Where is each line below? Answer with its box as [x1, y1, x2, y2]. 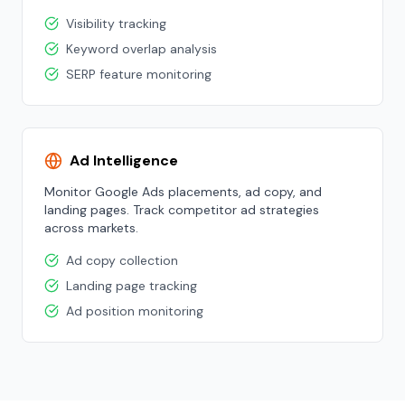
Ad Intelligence [70, 151, 178, 170]
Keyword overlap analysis [66, 41, 217, 57]
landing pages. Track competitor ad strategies [44, 202, 319, 218]
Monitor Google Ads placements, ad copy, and [44, 184, 322, 200]
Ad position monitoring [66, 303, 203, 319]
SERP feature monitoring [66, 66, 212, 82]
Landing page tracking [66, 278, 197, 294]
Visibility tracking [66, 15, 166, 32]
